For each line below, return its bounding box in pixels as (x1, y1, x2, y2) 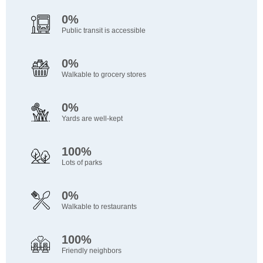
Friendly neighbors (61, 247, 122, 255)
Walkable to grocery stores (61, 70, 146, 79)
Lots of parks (61, 159, 102, 167)
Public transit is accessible (61, 26, 146, 35)
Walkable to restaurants (61, 203, 137, 211)
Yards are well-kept (61, 114, 123, 123)
